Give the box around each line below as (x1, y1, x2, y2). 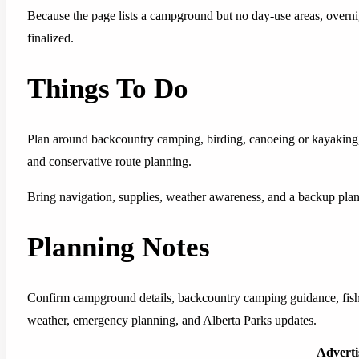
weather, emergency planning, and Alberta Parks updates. (27, 313, 317, 328)
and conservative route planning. (27, 155, 192, 169)
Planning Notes (27, 232, 210, 264)
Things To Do (27, 73, 188, 105)
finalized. (27, 31, 74, 46)
